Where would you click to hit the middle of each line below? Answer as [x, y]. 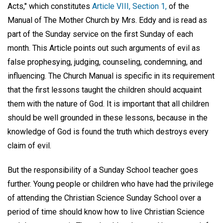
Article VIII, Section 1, [129, 6]
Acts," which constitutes [50, 6]
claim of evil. [29, 145]
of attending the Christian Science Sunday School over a [104, 198]
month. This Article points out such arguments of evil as [104, 48]
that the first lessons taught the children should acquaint [105, 90]
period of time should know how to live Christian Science [106, 212]
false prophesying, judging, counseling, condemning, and [105, 62]
